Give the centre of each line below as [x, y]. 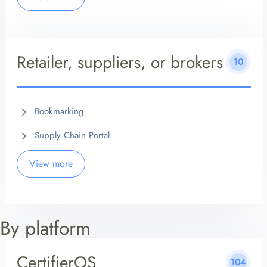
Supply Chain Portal [72, 136]
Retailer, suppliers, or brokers [119, 62]
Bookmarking [59, 112]
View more [51, 164]
